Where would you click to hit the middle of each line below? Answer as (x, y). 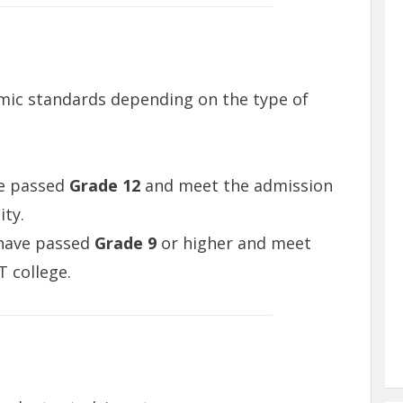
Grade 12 (104, 186)
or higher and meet (233, 243)
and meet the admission (236, 186)
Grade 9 (125, 243)
